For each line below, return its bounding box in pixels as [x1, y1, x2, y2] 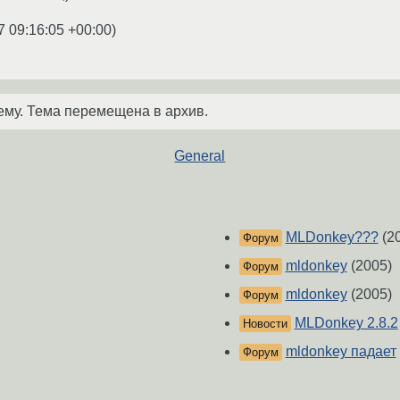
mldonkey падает [285, 344, 396, 360]
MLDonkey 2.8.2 [294, 315, 398, 331]
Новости [242, 317, 287, 331]
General [174, 147, 226, 163]
